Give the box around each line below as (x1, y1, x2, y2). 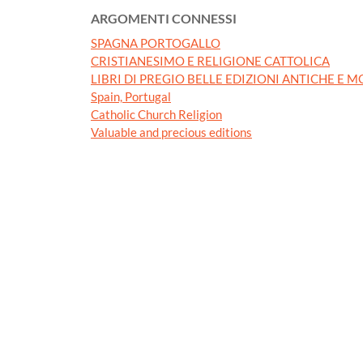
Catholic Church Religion (91, 106, 222, 122)
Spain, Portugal (91, 88, 171, 104)
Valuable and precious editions (91, 124, 252, 139)
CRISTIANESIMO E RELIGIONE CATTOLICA (91, 53, 330, 68)
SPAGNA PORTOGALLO (91, 35, 220, 50)
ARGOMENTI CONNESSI (91, 10, 237, 26)
